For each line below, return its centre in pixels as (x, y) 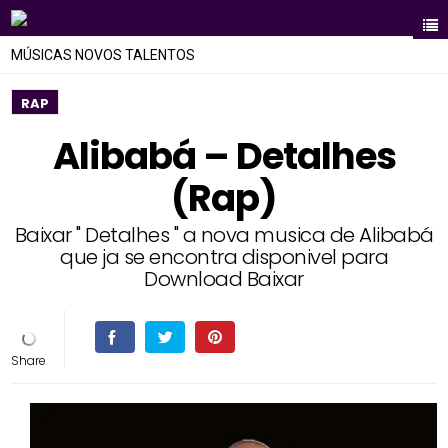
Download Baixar (224, 279)
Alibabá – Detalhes (224, 156)
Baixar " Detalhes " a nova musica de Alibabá (224, 235)
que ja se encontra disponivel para (224, 257)
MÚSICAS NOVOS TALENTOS (103, 55)
